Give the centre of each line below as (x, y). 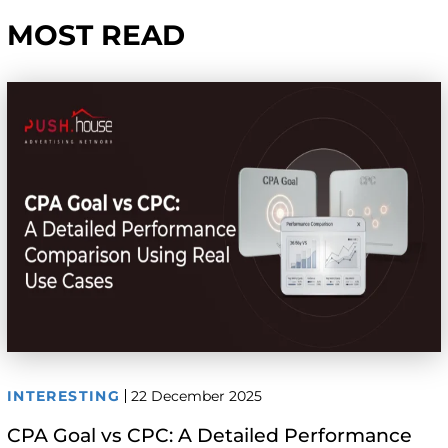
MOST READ (95, 35)
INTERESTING (63, 396)
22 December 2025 (197, 396)
